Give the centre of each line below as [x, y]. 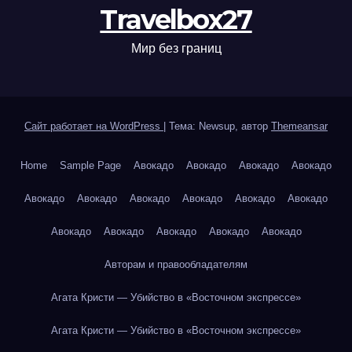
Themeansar [299, 126]
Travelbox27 [176, 19]
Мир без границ [176, 48]
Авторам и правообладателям [176, 264]
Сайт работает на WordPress [94, 126]
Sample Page [90, 165]
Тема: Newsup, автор [220, 126]
